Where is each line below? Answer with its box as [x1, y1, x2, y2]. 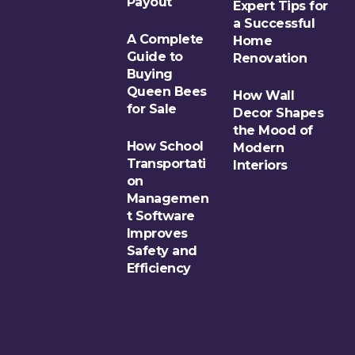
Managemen [126, 190, 209, 206]
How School [126, 138, 204, 154]
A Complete [126, 31, 204, 47]
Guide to [126, 48, 183, 64]
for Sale [126, 101, 177, 116]
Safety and [126, 242, 197, 258]
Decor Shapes [233, 105, 324, 120]
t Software [126, 208, 195, 223]
